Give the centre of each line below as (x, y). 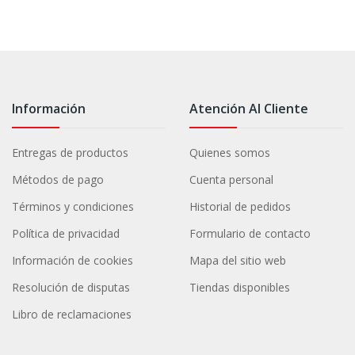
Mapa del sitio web (238, 261)
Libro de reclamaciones (71, 315)
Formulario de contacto (250, 234)
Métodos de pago (57, 180)
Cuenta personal (232, 180)
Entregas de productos (70, 153)
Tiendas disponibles (240, 288)
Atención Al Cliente (249, 109)
